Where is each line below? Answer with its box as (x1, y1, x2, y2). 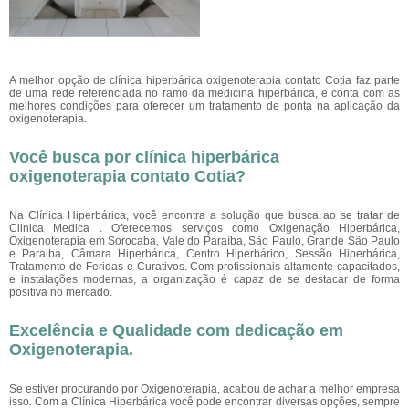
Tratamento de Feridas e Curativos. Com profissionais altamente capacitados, (9, 260, 400, 273)
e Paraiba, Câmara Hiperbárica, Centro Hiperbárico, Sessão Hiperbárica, (9, 247, 400, 260)
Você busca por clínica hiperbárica (9, 148, 279, 166)
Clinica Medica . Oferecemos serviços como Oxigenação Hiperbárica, (9, 222, 400, 235)
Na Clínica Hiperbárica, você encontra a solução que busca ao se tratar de (9, 209, 400, 222)
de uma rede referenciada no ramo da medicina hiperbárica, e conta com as (9, 87, 400, 100)
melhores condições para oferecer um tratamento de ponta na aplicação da (9, 100, 400, 112)
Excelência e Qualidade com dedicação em (9, 321, 343, 340)
